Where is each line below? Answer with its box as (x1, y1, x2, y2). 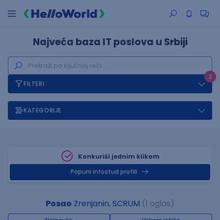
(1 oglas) (142, 198, 174, 209)
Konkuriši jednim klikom (78, 152, 160, 161)
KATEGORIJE (24, 106, 61, 114)
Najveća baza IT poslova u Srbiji (32, 35, 188, 49)
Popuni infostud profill (71, 168, 137, 176)
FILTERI (24, 80, 45, 88)
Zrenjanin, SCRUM (72, 198, 140, 209)
